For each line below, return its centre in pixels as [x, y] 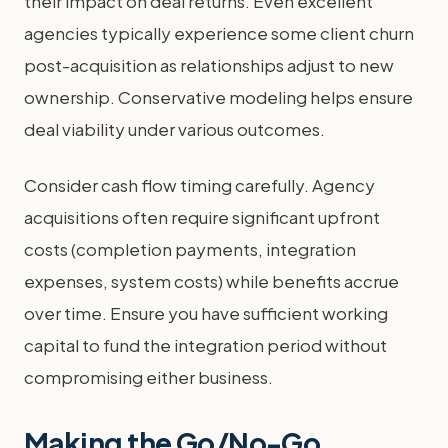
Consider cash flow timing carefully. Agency [199, 184]
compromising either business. [148, 376]
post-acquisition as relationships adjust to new [209, 64]
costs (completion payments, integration [190, 248]
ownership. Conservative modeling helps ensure [218, 96]
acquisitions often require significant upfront [202, 216]
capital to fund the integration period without [205, 344]
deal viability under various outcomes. [174, 128]
